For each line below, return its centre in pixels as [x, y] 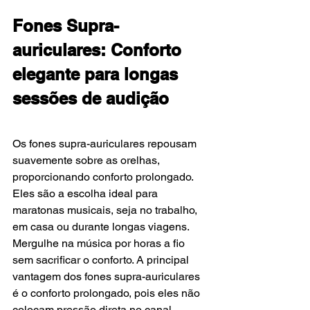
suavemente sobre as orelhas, [88, 160]
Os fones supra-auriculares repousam [106, 143]
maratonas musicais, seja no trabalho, [106, 210]
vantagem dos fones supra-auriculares [108, 276]
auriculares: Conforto [99, 49]
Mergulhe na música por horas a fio [100, 243]
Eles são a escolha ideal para [86, 193]
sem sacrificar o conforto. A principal [102, 259]
